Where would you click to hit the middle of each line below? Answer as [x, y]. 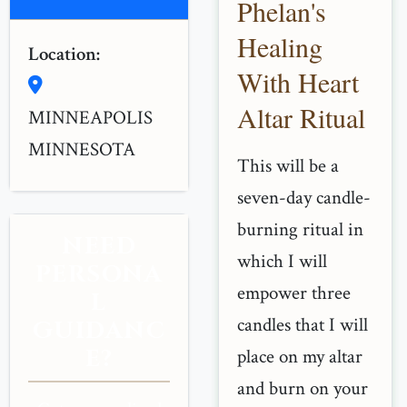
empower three [294, 293]
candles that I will [303, 325]
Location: [64, 54]
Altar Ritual [301, 117]
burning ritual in [300, 229]
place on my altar [300, 357]
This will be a [288, 166]
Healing [280, 46]
